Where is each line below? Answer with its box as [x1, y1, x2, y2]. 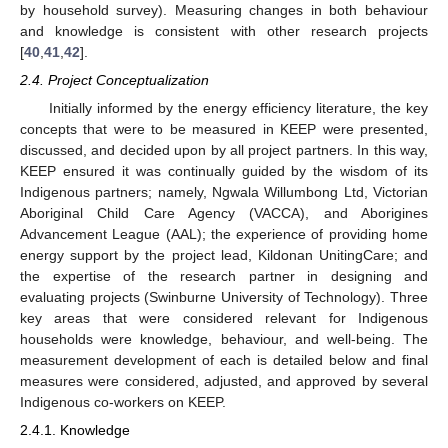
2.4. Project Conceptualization [20, 71, 209, 88]
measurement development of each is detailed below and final [20, 352, 428, 369]
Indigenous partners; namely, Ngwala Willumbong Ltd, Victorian [20, 184, 428, 201]
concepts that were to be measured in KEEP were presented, [20, 121, 428, 138]
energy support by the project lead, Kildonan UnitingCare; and [20, 247, 428, 264]
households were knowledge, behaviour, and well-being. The [20, 331, 428, 348]
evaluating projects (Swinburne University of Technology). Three [20, 289, 428, 306]
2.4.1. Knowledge [20, 422, 130, 439]
